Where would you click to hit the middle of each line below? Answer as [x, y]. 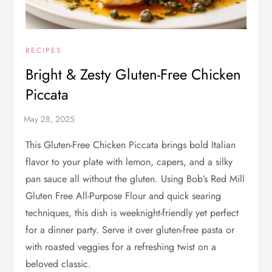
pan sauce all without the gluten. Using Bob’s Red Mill [135, 179]
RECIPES [44, 51]
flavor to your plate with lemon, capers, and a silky [129, 162]
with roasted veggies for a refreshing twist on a [121, 247]
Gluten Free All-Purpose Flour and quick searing [124, 196]
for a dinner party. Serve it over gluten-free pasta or [130, 230]
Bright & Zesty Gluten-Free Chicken [134, 75]
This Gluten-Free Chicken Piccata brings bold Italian [131, 145]
